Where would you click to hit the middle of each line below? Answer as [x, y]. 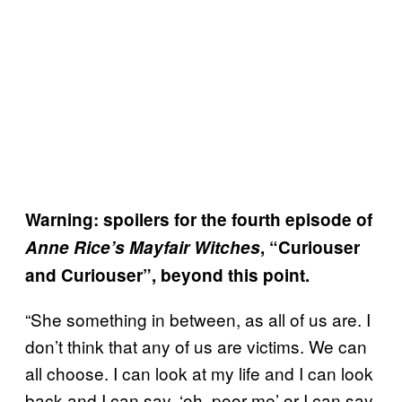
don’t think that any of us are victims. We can [196, 345]
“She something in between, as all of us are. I [198, 319]
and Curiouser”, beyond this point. [167, 275]
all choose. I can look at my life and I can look [199, 372]
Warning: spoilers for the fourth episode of [199, 219]
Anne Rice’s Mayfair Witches [143, 247]
